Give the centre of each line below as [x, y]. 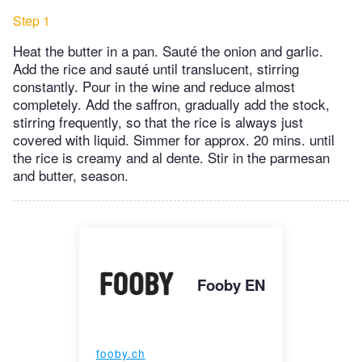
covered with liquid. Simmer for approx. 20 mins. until [174, 140]
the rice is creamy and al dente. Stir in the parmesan [171, 158]
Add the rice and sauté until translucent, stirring [156, 69]
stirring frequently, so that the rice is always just [158, 122]
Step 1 [32, 21]
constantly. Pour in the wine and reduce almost [154, 86]
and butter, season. [71, 175]
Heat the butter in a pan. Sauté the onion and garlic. [168, 51]
